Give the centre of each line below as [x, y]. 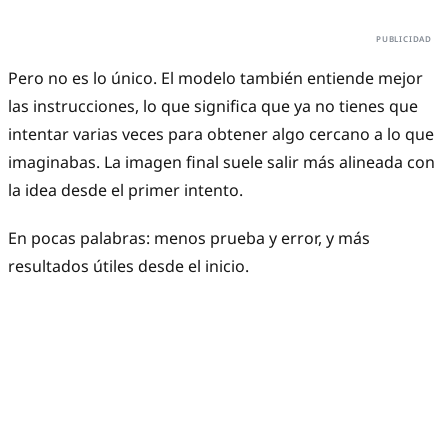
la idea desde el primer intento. [125, 190]
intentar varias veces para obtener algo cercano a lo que [221, 134]
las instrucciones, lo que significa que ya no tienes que [213, 106]
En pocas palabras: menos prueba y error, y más [189, 238]
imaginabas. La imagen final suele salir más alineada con [221, 162]
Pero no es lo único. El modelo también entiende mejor [215, 78]
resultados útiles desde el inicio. [128, 266]
